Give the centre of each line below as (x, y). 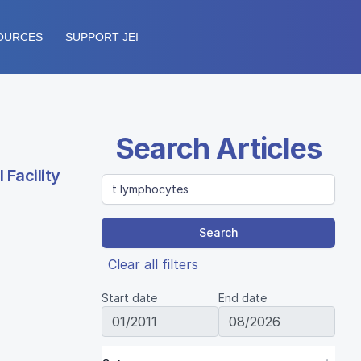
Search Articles (218, 148)
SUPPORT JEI (102, 37)
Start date (129, 298)
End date (243, 298)
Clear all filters (153, 264)
